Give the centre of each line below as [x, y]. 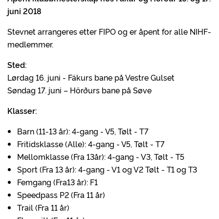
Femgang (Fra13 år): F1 [57, 182]
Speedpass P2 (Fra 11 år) [61, 195]
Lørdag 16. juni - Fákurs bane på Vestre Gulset [91, 77]
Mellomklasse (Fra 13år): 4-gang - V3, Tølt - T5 [101, 156]
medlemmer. [30, 44]
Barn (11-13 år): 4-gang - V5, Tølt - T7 [83, 131]
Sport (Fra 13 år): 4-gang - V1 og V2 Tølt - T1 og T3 [107, 169]
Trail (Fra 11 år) [69, 207]
